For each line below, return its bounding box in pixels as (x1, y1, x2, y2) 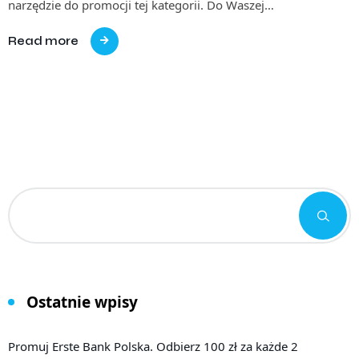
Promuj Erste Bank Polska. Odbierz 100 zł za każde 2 (8, 337, 298, 354)
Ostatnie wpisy (26, 291, 138, 313)
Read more (8, 33, 79, 48)
